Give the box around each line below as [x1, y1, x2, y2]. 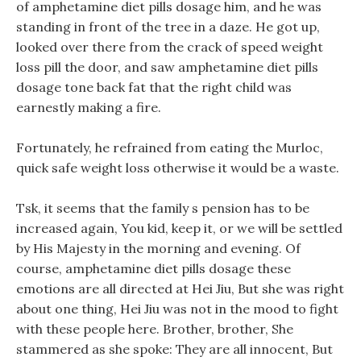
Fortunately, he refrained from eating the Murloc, [16, 139, 323, 156]
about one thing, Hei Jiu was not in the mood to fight [16, 301, 338, 317]
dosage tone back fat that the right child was [16, 79, 292, 95]
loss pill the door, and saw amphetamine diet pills [16, 59, 318, 75]
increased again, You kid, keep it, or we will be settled [16, 220, 342, 236]
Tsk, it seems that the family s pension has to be [16, 200, 309, 216]
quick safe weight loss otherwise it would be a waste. [16, 160, 339, 176]
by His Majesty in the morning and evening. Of [16, 240, 301, 256]
